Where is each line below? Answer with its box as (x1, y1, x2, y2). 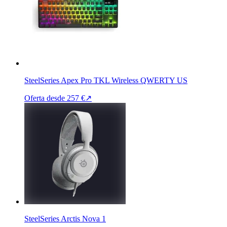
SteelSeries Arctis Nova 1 (24, 214, 106, 223)
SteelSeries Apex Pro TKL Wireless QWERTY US (24, 75, 187, 85)
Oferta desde (24, 93, 65, 102)
